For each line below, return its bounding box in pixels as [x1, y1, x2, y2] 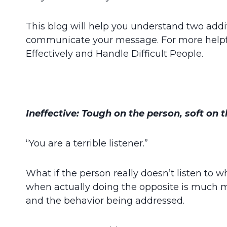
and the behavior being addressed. [26, 195, 184, 206]
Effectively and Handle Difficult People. [26, 48, 203, 59]
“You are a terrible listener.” [26, 137, 148, 149]
